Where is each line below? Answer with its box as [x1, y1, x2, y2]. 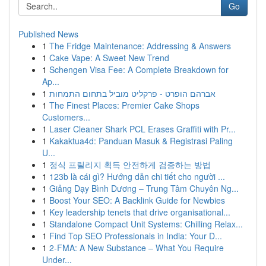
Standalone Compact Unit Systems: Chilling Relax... [49, 218, 243, 230]
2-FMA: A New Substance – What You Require [49, 242, 224, 254]
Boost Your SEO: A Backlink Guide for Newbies [49, 194, 225, 206]
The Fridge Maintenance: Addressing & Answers [49, 40, 231, 52]
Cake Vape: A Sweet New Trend [49, 52, 169, 64]
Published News [18, 28, 78, 40]
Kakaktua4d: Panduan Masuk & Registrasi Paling [49, 135, 233, 147]
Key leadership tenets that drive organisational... [49, 206, 230, 218]
